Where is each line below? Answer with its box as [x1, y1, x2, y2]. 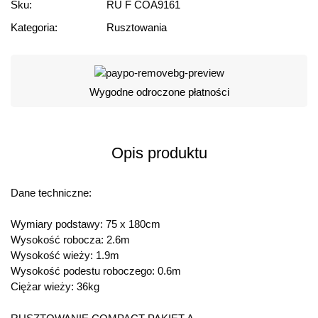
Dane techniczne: [11, 186, 92, 199]
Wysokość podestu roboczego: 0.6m [11, 265, 181, 278]
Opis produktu [111, 143, 207, 162]
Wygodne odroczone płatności [89, 85, 229, 98]
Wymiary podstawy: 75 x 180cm [11, 218, 160, 231]
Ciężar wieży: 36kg [11, 280, 99, 293]
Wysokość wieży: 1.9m [11, 249, 119, 262]
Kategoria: [11, 21, 57, 33]
